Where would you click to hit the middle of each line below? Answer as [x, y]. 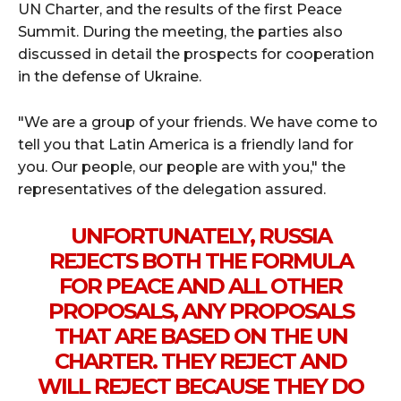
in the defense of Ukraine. [110, 77]
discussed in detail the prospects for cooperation [196, 55]
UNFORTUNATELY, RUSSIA [200, 236]
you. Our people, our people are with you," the [182, 167]
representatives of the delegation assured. [172, 190]
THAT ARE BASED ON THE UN [200, 337]
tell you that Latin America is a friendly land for [186, 145]
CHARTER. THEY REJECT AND [200, 362]
